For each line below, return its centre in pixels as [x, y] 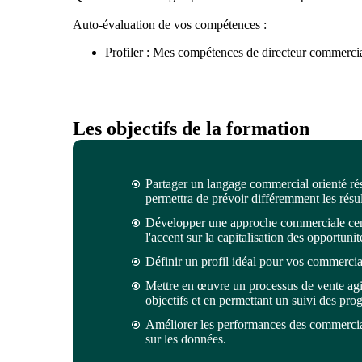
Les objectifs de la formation [191, 128]
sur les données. [185, 339]
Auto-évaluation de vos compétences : [169, 24]
